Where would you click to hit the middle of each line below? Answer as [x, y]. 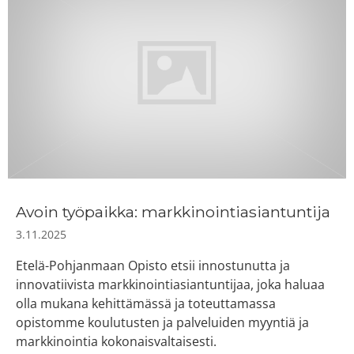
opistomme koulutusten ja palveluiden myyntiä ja [162, 322]
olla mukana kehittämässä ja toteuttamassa [146, 303]
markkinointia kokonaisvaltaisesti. [116, 341]
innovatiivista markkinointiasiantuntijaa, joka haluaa [170, 284]
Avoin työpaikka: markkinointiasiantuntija [173, 211]
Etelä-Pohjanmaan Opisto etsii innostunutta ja [153, 265]
